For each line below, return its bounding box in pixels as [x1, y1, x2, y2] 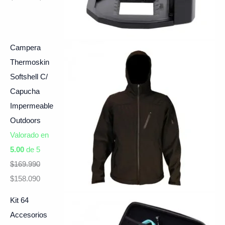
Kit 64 [10, 196, 29, 204]
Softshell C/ [10, 73, 48, 81]
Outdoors [10, 117, 41, 125]
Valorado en [10, 131, 49, 140]
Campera [10, 44, 41, 52]
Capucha [10, 87, 40, 96]
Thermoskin [10, 58, 49, 67]
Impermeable [10, 102, 53, 110]
